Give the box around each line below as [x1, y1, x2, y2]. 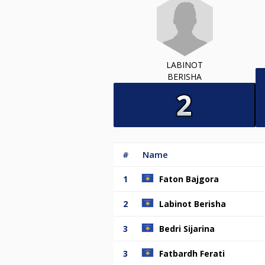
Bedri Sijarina [159, 222, 215, 234]
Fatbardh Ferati [159, 247, 225, 259]
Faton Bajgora [159, 173, 219, 185]
